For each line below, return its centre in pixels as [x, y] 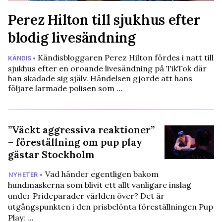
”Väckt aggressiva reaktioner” [81, 130]
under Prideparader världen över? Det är [86, 196]
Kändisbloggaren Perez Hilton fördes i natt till [125, 58]
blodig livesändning [72, 38]
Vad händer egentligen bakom [101, 174]
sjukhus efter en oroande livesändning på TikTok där [107, 69]
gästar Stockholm [51, 155]
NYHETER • [26, 175]
